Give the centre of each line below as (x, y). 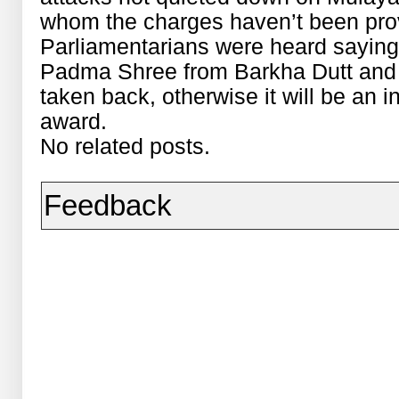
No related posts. (126, 146)
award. (74, 121)
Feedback (108, 205)
